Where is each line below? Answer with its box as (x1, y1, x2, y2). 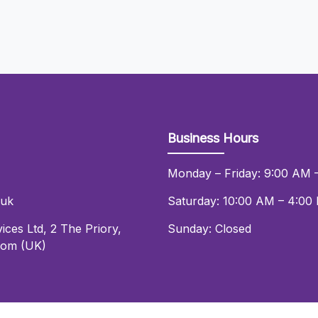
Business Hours (167, 131, 258, 146)
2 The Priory (50, 221, 118, 236)
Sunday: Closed (167, 221, 251, 236)
